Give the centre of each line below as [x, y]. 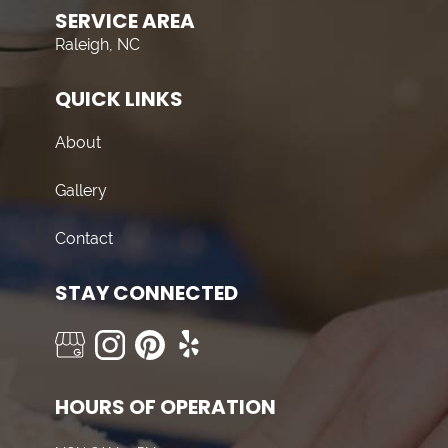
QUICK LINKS [119, 99]
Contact [84, 238]
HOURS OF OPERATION [165, 407]
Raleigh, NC [97, 44]
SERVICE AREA [125, 21]
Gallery [81, 190]
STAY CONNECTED [146, 293]
